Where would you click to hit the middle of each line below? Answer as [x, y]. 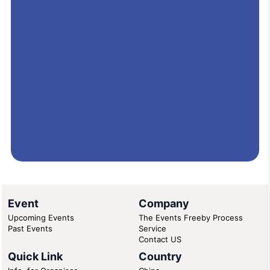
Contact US [160, 239]
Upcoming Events [41, 217]
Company [164, 203]
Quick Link [35, 256]
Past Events [30, 228]
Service [152, 228]
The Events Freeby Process [191, 217]
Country [160, 256]
